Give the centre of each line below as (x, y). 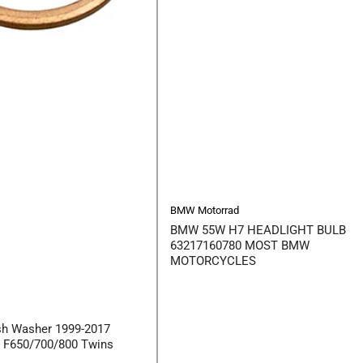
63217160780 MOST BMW (240, 245)
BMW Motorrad (205, 210)
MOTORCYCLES (213, 261)
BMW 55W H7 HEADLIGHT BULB (258, 230)
